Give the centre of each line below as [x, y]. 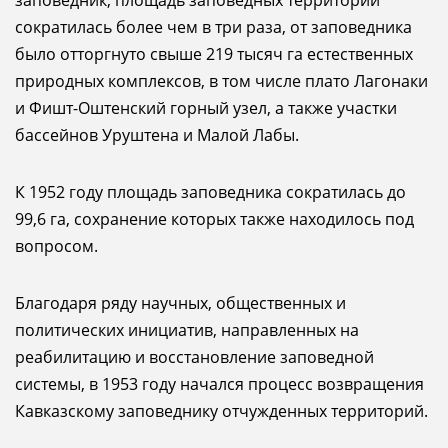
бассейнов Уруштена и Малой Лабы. [157, 135]
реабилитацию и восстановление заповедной [194, 357]
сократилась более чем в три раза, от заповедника [213, 27]
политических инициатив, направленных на [187, 330]
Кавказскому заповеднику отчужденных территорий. [221, 411]
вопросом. [56, 246]
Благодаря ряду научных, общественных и [180, 303]
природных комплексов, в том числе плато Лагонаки [221, 81]
